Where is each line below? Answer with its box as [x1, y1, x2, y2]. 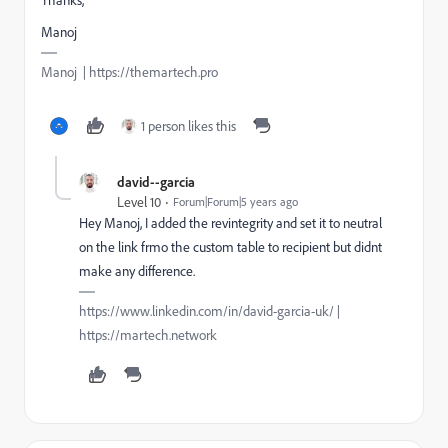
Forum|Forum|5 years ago [173, 193, 298, 209]
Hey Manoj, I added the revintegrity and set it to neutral [79, 213, 382, 232]
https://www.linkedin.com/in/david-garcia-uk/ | [79, 301, 340, 320]
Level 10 [117, 192, 161, 211]
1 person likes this [141, 116, 236, 135]
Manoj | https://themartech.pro [41, 62, 218, 81]
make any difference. [79, 261, 195, 280]
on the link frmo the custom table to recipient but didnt [79, 237, 382, 256]
